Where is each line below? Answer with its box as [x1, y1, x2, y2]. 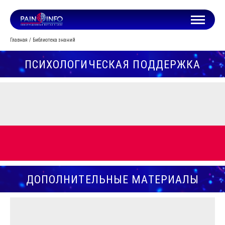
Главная [10, 37, 28, 43]
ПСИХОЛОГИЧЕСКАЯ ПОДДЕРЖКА [24, 57, 201, 71]
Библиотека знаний [33, 37, 75, 43]
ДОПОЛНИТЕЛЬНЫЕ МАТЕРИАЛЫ [26, 172, 199, 186]
